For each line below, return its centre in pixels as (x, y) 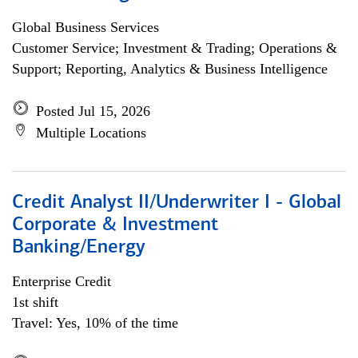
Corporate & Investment (115, 225)
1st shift (35, 302)
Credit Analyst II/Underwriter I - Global (177, 203)
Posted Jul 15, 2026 (93, 111)
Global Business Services (86, 27)
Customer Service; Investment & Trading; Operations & (175, 48)
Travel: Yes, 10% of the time (95, 323)
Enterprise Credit (62, 281)
